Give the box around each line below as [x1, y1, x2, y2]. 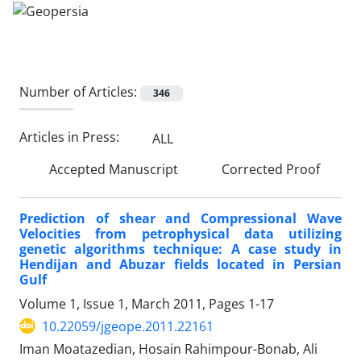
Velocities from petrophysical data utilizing [19, 224, 342, 243]
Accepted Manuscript [46, 160, 178, 178]
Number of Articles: [19, 82, 140, 101]
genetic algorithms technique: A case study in [19, 239, 342, 258]
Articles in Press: [19, 128, 122, 147]
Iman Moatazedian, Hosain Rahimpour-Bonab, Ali [19, 339, 317, 358]
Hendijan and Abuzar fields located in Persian [19, 255, 342, 273]
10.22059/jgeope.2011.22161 [42, 317, 214, 335]
